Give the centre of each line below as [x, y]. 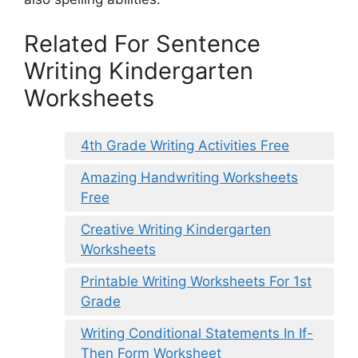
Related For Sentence [142, 43]
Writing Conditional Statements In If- [197, 334]
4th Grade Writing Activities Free [185, 146]
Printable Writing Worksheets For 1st [196, 282]
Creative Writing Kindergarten [176, 230]
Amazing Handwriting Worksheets [189, 178]
